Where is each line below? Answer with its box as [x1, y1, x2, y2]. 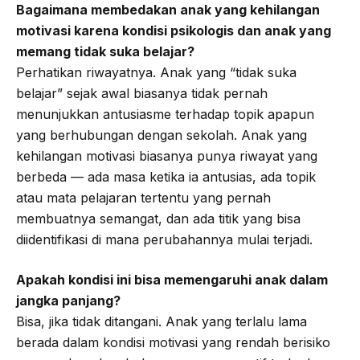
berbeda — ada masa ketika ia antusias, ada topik [16, 169, 316, 186]
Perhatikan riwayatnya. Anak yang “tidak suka [16, 64, 297, 81]
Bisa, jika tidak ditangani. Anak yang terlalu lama [16, 313, 307, 330]
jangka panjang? [16, 292, 121, 309]
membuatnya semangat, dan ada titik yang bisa [16, 211, 301, 227]
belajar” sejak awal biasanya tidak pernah [16, 85, 268, 102]
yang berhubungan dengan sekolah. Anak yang [16, 127, 307, 144]
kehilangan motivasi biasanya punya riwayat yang [16, 148, 317, 165]
